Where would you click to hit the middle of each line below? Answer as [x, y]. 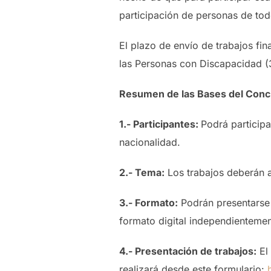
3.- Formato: [149, 203]
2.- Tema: [142, 173]
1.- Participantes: [160, 124]
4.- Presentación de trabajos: [188, 251]
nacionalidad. [150, 142]
